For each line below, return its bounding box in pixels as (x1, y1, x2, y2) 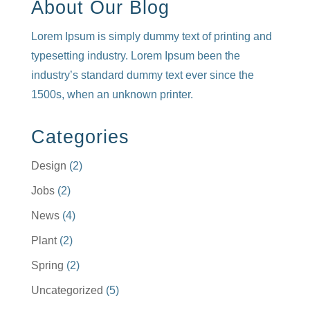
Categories (30, 127, 129, 148)
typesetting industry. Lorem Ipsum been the (30, 50, 240, 62)
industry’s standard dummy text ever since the (30, 69, 254, 82)
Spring (30, 259, 64, 272)
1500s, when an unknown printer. (30, 89, 193, 101)
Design (30, 160, 66, 172)
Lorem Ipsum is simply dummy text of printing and (30, 30, 272, 43)
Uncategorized (30, 284, 103, 297)
